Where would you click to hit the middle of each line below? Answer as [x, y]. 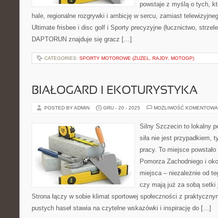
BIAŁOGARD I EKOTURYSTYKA [115, 91]
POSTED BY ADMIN [68, 108]
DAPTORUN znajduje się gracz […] [82, 39]
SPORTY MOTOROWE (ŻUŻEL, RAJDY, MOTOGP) [137, 58]
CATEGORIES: [62, 58]
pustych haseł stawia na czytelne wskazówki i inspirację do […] [121, 208]
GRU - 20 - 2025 [122, 108]
